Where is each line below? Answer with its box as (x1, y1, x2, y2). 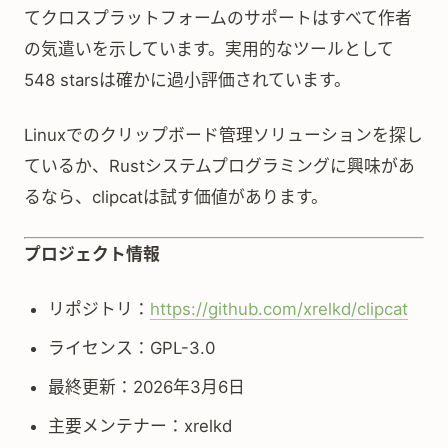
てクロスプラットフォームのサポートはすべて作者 (24, 8, 412, 28)
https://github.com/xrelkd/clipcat (150, 299, 408, 319)
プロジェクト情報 (24, 244, 160, 264)
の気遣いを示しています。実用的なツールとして (24, 39, 394, 59)
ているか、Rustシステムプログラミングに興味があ (24, 156, 415, 176)
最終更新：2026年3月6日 (48, 377, 245, 397)
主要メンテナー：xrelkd (48, 416, 232, 436)
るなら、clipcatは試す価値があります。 (24, 187, 328, 207)
